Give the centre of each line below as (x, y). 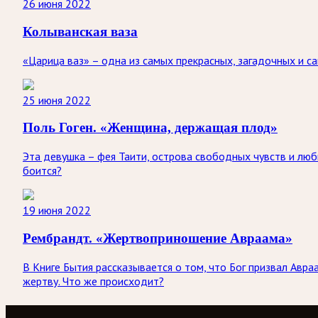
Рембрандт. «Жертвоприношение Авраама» (158, 238)
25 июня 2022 (57, 100)
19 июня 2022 (57, 210)
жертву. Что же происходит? (93, 281)
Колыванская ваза (80, 32)
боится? (42, 171)
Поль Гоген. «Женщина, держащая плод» (150, 128)
